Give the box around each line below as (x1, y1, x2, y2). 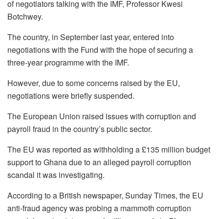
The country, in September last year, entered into (7, 31, 174, 43)
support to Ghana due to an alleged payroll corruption (7, 156, 191, 168)
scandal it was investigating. (7, 169, 105, 180)
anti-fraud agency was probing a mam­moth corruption (7, 202, 191, 214)
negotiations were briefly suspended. (7, 89, 134, 101)
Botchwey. (7, 10, 43, 22)
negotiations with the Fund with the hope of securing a (7, 44, 193, 55)
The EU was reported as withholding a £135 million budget (7, 143, 210, 155)
